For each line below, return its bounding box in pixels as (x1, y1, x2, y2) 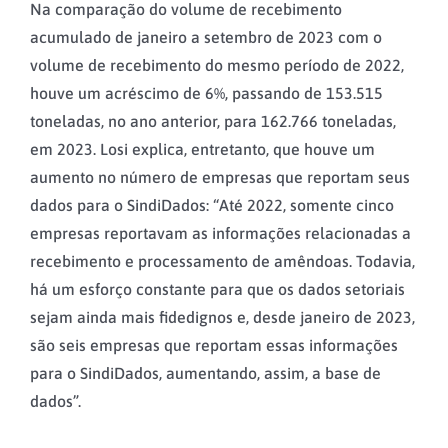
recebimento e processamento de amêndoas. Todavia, (30, 252, 415, 271)
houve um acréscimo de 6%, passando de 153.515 (30, 84, 383, 103)
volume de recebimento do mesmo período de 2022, (30, 56, 404, 75)
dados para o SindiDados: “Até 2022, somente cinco (30, 196, 394, 215)
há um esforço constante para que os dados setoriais (30, 280, 405, 299)
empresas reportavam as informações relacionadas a (30, 224, 411, 243)
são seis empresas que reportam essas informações (30, 336, 398, 355)
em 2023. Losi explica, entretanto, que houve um (30, 140, 375, 159)
